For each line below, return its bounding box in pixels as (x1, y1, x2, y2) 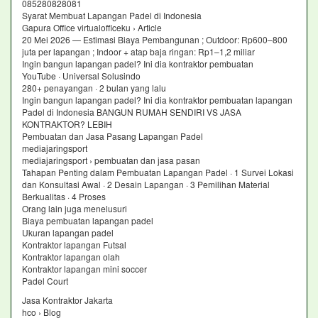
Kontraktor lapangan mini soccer (22, 263, 147, 275)
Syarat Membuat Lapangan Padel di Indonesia (22, 9, 202, 21)
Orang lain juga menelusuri (22, 202, 127, 214)
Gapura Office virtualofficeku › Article (22, 21, 162, 33)
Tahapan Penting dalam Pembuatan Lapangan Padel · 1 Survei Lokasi (22, 166, 294, 178)
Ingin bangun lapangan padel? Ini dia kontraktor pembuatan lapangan (22, 94, 292, 106)
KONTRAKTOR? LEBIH (22, 118, 114, 130)
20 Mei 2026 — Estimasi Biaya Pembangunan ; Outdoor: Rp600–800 (22, 33, 287, 45)
